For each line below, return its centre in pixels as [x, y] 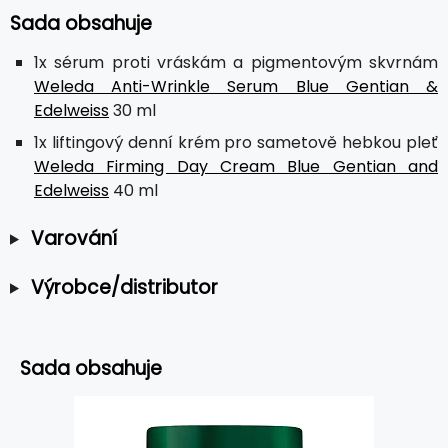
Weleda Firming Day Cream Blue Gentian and [236, 166]
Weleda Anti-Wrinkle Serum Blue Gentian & [236, 86]
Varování [73, 238]
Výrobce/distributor [124, 287]
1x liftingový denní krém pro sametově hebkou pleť [236, 142]
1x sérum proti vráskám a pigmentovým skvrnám [236, 62]
